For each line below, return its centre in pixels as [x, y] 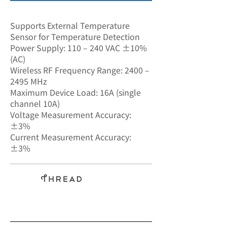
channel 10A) [35, 103]
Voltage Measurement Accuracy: [71, 115]
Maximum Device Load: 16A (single [75, 92]
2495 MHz [29, 81]
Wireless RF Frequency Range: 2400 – [80, 70]
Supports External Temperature [70, 25]
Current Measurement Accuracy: [71, 137]
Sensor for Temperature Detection [75, 36]
